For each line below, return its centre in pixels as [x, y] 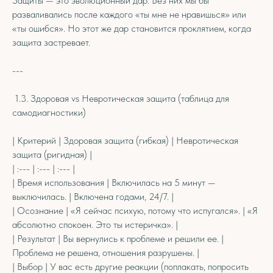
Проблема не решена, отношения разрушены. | [106, 253]
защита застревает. [51, 42]
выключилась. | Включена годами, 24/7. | [93, 197]
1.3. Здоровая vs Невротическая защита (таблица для [121, 98]
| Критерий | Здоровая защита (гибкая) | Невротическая [125, 140]
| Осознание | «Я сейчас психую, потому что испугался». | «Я [135, 211]
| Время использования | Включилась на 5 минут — [114, 183]
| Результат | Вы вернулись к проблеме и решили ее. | [118, 239]
